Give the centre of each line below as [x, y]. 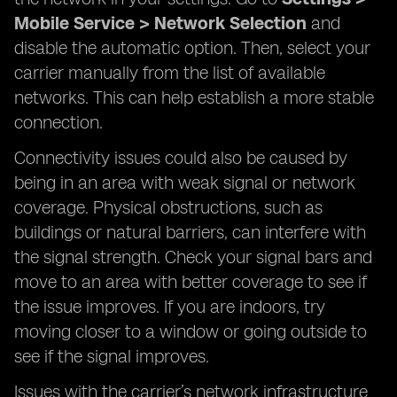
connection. [58, 122]
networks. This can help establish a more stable [194, 97]
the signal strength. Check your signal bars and [193, 257]
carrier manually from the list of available [170, 73]
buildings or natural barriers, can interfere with [190, 232]
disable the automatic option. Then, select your [192, 48]
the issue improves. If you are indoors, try [170, 307]
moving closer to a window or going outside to [191, 331]
